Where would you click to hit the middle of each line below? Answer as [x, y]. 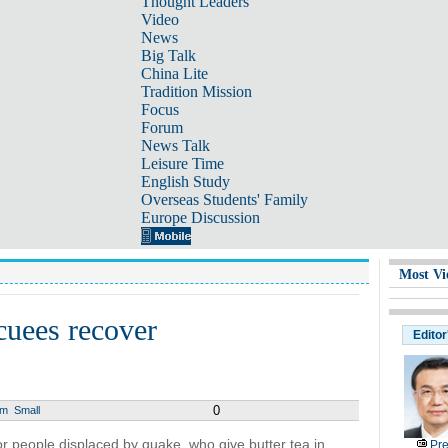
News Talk [175, 145]
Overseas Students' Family [224, 199]
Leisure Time [182, 163]
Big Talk [168, 55]
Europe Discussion [200, 217]
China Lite [174, 73]
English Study [185, 181]
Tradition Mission [196, 91]
